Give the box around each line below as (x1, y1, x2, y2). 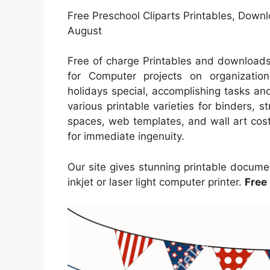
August (67, 24, 102, 37)
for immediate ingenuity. (67, 130, 184, 142)
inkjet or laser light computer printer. (67, 175, 245, 188)
